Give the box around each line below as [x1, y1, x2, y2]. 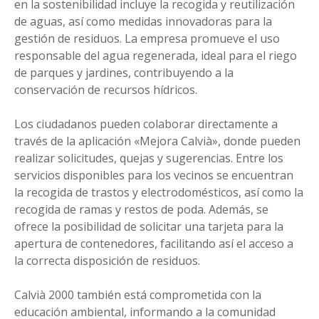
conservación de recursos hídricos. [14, 82, 197, 98]
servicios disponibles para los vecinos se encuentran [14, 167, 293, 184]
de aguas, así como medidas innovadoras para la [14, 14, 272, 30]
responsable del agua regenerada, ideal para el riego [14, 48, 297, 64]
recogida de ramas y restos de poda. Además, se [14, 202, 268, 218]
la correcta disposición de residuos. [14, 253, 200, 269]
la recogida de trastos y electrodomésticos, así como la [14, 184, 303, 201]
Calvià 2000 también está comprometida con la [14, 287, 261, 303]
